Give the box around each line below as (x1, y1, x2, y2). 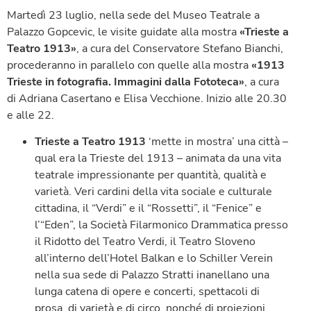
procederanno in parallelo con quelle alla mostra (7, 57, 251, 73)
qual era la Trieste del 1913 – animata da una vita (35, 151, 281, 167)
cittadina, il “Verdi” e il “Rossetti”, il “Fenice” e (35, 201, 262, 217)
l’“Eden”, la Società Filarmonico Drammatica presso (35, 217, 288, 233)
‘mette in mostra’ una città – (146, 134, 288, 150)
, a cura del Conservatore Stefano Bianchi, (76, 40, 283, 56)
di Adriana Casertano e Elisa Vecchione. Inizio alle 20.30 (7, 90, 287, 106)
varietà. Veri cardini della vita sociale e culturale (35, 184, 272, 200)
